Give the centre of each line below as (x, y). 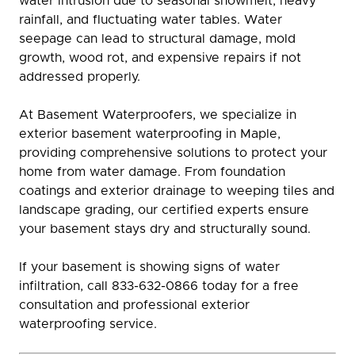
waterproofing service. (88, 324)
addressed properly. (80, 77)
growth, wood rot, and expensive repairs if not (160, 58)
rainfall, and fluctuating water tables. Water (151, 20)
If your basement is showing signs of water (149, 267)
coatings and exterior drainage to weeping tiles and (177, 191)
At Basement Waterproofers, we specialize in (158, 115)
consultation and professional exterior (134, 305)
